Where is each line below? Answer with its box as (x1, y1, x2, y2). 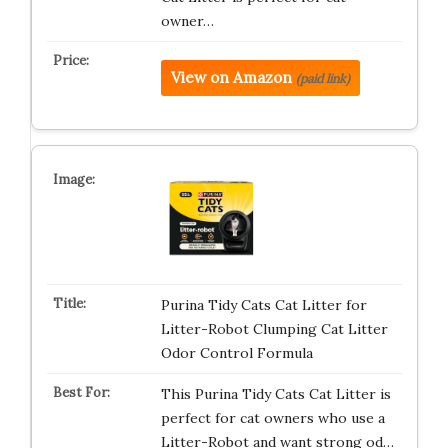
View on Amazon (170, 68, 292, 87)
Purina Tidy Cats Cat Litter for (160, 296, 367, 314)
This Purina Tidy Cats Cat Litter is (160, 385, 391, 403)
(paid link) (295, 71, 350, 86)
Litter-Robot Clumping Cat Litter (160, 320, 388, 338)
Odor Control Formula (160, 344, 313, 362)
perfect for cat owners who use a (160, 409, 385, 427)
